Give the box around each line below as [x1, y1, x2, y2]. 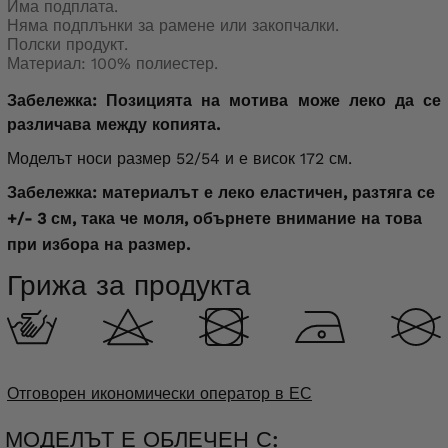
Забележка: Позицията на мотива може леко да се [7, 91, 441, 111]
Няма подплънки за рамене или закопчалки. [7, 16, 339, 36]
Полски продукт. [7, 35, 128, 55]
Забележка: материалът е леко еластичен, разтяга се [7, 183, 435, 203]
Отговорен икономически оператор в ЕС [7, 384, 312, 404]
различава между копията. [7, 115, 220, 135]
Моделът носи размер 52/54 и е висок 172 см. [7, 149, 352, 169]
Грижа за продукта [7, 269, 251, 303]
